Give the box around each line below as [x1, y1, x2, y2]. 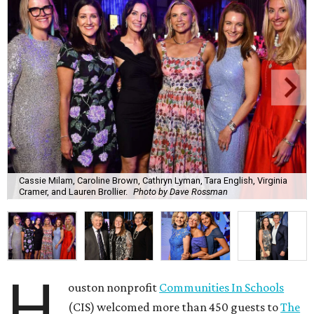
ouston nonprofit [68, 280, 160, 295]
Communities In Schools [159, 280, 285, 295]
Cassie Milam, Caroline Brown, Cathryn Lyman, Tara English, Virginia [19, 175, 287, 186]
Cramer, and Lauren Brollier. [19, 186, 128, 198]
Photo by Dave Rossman [133, 186, 228, 198]
